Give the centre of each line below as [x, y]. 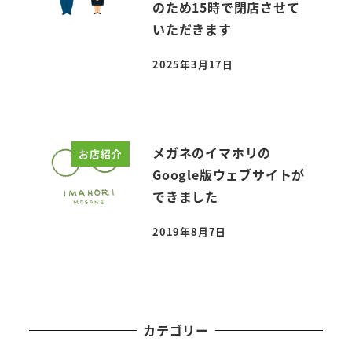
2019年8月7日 [190, 231]
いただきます [192, 29]
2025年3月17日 [193, 64]
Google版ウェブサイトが [229, 174]
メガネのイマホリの [212, 152]
